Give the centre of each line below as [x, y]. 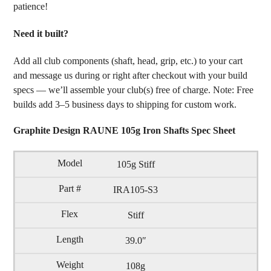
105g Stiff [135, 165]
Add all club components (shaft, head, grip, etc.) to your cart [128, 61]
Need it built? [41, 34]
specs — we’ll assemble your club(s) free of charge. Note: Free [133, 90]
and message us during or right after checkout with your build [130, 76]
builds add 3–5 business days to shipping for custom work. [125, 105]
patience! [30, 7]
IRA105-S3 [135, 190]
